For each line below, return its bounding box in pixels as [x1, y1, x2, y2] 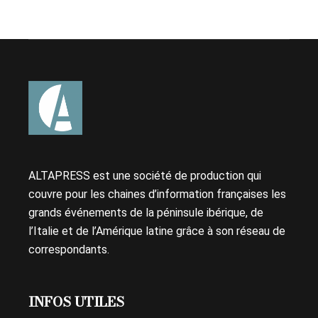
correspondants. [28, 243, 110, 256]
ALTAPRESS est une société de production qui [28, 169, 262, 182]
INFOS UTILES [28, 292, 125, 312]
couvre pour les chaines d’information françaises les [28, 187, 287, 201]
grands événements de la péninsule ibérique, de [28, 206, 264, 219]
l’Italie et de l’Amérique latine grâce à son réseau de [28, 224, 286, 238]
